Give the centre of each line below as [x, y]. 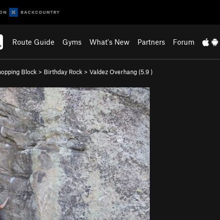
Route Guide [34, 42]
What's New [110, 42]
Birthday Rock [63, 72]
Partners [151, 42]
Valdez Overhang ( [115, 72]
